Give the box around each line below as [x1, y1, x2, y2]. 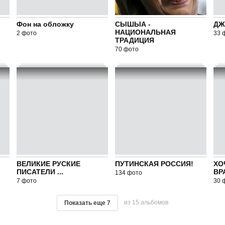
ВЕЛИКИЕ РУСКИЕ [16, 160, 80, 168]
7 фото [16, 177, 37, 184]
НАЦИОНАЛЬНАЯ [115, 28, 176, 36]
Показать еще [64, 199, 107, 206]
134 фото [115, 169, 142, 176]
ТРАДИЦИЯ [115, 36, 154, 44]
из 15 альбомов [124, 199, 168, 206]
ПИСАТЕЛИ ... [16, 168, 63, 176]
